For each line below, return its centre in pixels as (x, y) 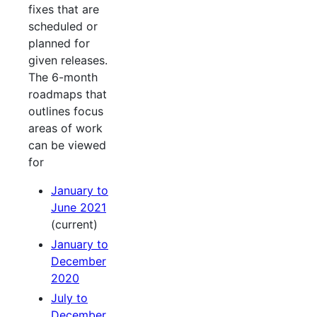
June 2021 (79, 208)
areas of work (65, 128)
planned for (59, 44)
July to (69, 298)
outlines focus (66, 111)
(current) (74, 225)
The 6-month (63, 77)
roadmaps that (68, 94)
